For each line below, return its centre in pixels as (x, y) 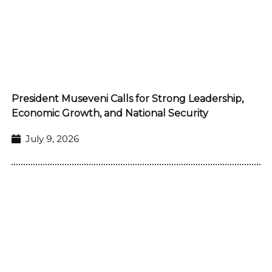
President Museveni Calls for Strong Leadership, (127, 98)
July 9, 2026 (52, 138)
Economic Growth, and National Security (110, 113)
